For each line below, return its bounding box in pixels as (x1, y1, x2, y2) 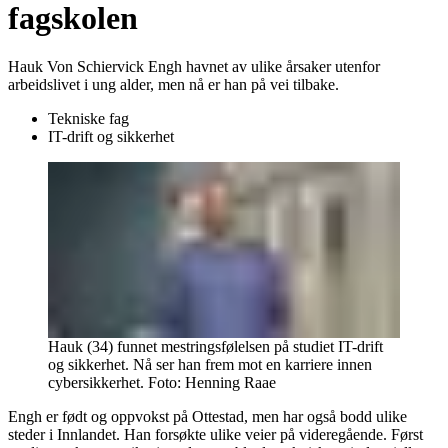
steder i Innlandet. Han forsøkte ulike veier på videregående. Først (8, 426, 423, 444)
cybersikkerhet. (48, 374, 144, 392)
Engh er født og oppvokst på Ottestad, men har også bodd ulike (8, 408, 407, 426)
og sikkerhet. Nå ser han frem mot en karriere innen (48, 356, 372, 374)
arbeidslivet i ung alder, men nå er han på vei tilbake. (8, 76, 339, 94)
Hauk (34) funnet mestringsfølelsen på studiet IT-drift (48, 338, 383, 356)
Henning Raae (185, 374, 276, 392)
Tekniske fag (48, 110, 129, 128)
